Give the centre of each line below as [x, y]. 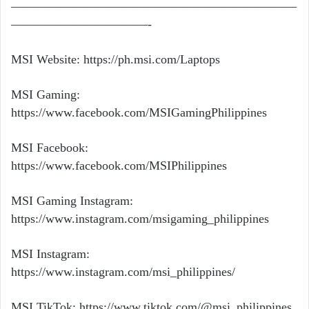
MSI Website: [46, 59]
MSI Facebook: [50, 147]
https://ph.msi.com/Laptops [152, 59]
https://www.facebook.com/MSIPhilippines [119, 165]
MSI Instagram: [50, 253]
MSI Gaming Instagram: [72, 200]
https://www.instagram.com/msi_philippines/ [123, 271]
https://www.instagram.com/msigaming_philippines [140, 218]
